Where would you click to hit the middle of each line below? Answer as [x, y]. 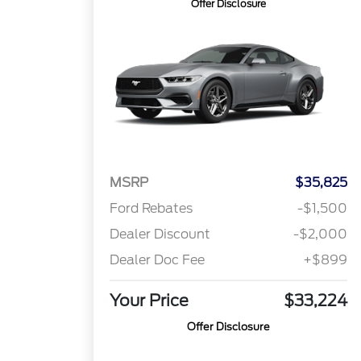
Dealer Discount [160, 234]
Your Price [149, 301]
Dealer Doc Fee [158, 260]
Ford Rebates [151, 209]
